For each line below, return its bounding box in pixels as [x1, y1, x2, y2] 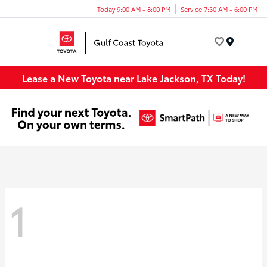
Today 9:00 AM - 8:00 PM [97, 4, 170, 14]
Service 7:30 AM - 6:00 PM [181, 4, 257, 14]
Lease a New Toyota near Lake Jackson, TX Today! [21, 70, 246, 85]
